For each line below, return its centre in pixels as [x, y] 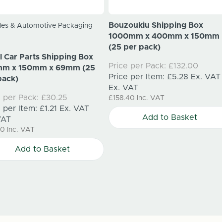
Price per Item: [138, 77]
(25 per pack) [134, 47]
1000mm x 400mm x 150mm [164, 36]
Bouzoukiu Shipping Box [156, 26]
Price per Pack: [137, 66]
